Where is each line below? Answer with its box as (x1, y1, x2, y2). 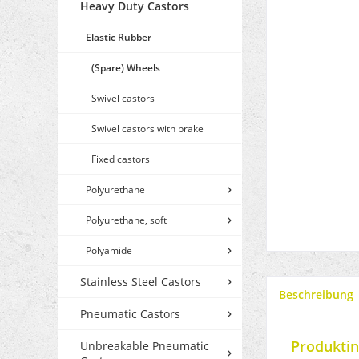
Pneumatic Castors (80, 306, 180, 322)
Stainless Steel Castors (80, 274, 201, 290)
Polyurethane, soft (86, 213, 167, 228)
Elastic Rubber (86, 30, 151, 45)
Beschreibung (279, 287, 353, 303)
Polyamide (86, 244, 132, 258)
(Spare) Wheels (91, 61, 160, 75)
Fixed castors (91, 152, 150, 167)
